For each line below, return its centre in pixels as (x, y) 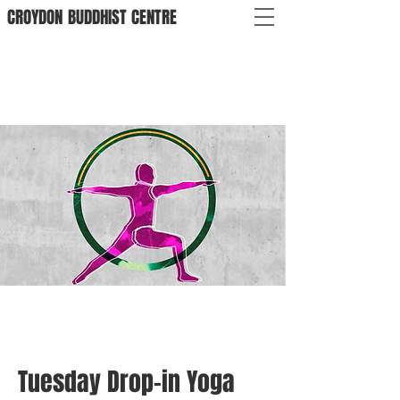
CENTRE (154, 17)
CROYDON (35, 17)
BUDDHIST (97, 17)
